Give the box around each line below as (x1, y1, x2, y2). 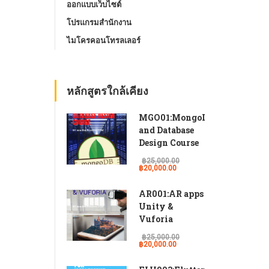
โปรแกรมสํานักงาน (67, 18, 131, 27)
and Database (139, 124, 194, 136)
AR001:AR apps (139, 188, 204, 199)
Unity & (139, 201, 174, 212)
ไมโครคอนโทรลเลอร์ (67, 36, 141, 45)
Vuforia (139, 213, 173, 225)
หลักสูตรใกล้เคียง (67, 83, 148, 98)
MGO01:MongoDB (139, 112, 214, 123)
